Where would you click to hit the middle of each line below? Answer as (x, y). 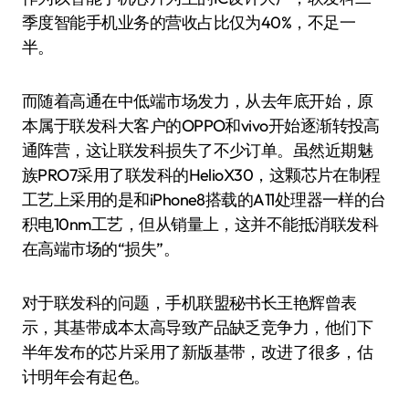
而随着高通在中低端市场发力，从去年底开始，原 (198, 101)
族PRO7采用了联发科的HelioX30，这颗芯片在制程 (201, 175)
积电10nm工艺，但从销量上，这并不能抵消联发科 (200, 224)
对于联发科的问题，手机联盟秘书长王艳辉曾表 (189, 303)
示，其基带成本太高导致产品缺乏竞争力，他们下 (198, 327)
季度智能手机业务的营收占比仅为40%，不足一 (189, 22)
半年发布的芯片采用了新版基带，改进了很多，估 (198, 352)
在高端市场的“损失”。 (101, 249)
